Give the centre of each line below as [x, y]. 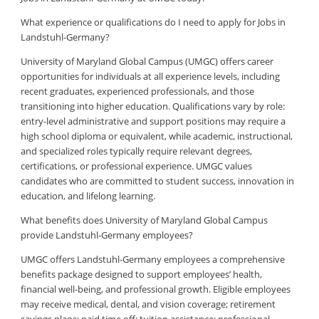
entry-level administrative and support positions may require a [153, 121]
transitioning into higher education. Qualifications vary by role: [152, 106]
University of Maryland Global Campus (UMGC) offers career [147, 62]
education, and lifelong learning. [88, 196]
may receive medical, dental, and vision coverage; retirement [148, 304]
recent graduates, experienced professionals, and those [137, 91]
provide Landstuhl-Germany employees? [106, 235]
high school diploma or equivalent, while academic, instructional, [156, 136]
